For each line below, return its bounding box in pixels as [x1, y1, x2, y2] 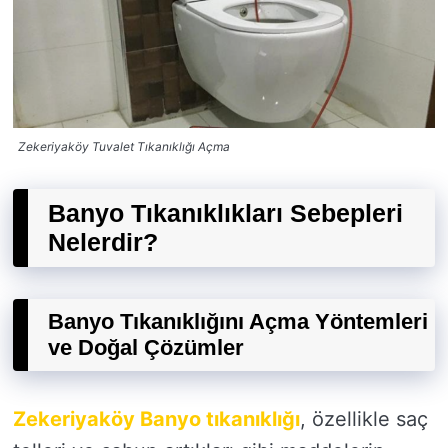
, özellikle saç [300, 406, 428, 431]
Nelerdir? [48, 227, 158, 256]
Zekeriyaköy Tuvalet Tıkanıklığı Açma [18, 138, 230, 154]
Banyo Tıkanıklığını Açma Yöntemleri [48, 308, 428, 334]
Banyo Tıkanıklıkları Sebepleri [48, 198, 403, 227]
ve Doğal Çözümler [48, 334, 244, 360]
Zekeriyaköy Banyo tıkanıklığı [13, 406, 300, 431]
